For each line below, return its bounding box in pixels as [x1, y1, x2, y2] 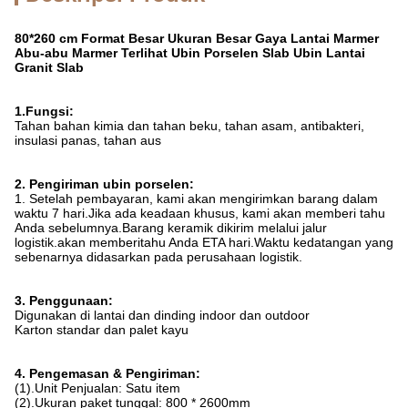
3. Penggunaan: [15, 293, 113, 308]
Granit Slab [15, 60, 84, 75]
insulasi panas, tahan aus [15, 133, 161, 148]
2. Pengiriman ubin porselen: [15, 177, 194, 191]
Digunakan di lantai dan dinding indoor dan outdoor [15, 308, 310, 322]
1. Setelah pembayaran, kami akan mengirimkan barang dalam [15, 191, 378, 206]
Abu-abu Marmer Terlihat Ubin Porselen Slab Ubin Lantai [15, 46, 365, 60]
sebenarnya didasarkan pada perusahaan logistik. [15, 250, 302, 264]
